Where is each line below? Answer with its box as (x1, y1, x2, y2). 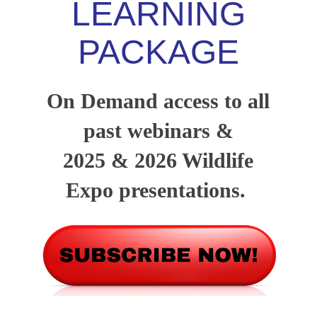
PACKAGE (77, 33, 239, 71)
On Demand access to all (47, 88, 270, 113)
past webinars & (83, 118, 234, 142)
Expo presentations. (65, 178, 251, 202)
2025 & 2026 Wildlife (63, 148, 254, 172)
